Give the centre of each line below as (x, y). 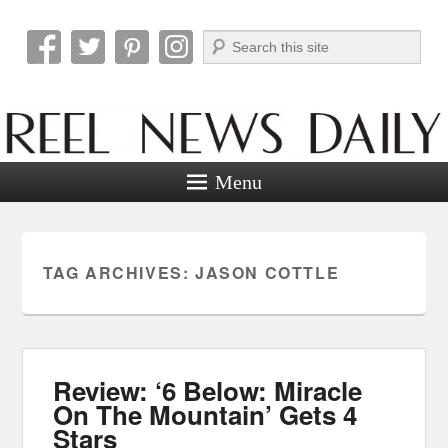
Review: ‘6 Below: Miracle (208, 390)
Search (223, 40)
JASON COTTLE (267, 272)
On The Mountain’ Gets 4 (205, 414)
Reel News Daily (160, 67)
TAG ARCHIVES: (118, 272)
